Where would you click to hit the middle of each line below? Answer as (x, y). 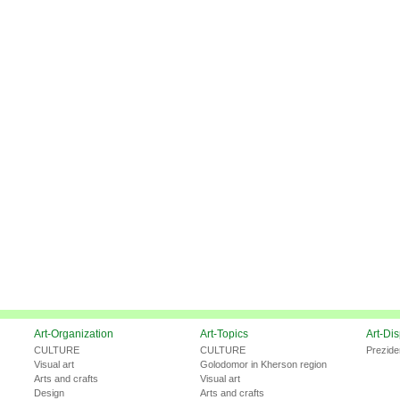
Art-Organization (74, 334)
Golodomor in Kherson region (263, 365)
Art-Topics (224, 334)
